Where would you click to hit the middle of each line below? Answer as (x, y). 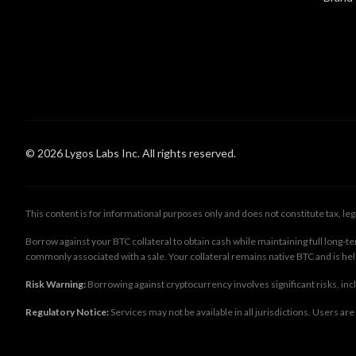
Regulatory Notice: (67, 312)
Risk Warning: (56, 284)
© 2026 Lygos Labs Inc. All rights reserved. (131, 153)
